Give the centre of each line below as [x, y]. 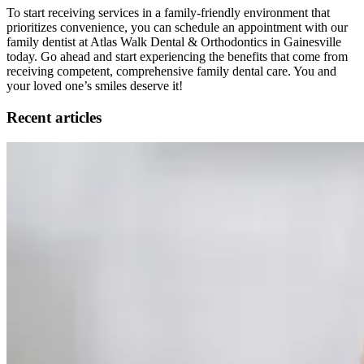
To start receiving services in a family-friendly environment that [168, 13]
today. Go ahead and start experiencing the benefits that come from [177, 57]
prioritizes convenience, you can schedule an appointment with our [177, 28]
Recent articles [54, 117]
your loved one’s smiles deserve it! [95, 86]
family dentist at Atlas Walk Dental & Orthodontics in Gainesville [174, 42]
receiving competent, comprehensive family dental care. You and [171, 71]
